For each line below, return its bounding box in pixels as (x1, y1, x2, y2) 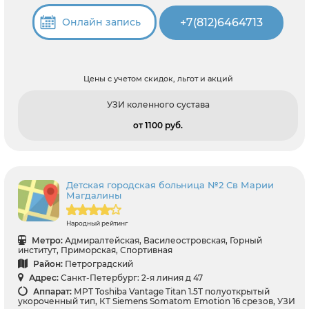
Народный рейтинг (66, 219, 128, 228)
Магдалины (66, 190, 121, 201)
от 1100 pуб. (133, 120, 183, 131)
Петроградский (65, 259, 133, 270)
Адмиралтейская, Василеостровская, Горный (65, 235, 262, 246)
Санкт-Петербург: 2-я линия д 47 (61, 272, 203, 283)
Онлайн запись (62, 16, 141, 29)
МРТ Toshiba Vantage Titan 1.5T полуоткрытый (74, 286, 270, 297)
